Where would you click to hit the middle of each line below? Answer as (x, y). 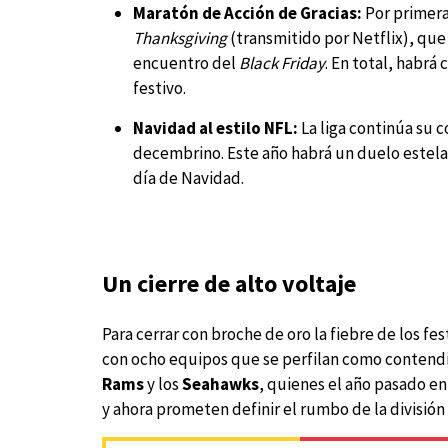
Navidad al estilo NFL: (215, 127)
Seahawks (220, 384)
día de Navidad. (188, 177)
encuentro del (185, 62)
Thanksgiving (179, 37)
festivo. (159, 87)
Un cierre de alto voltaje (229, 284)
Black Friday (281, 62)
